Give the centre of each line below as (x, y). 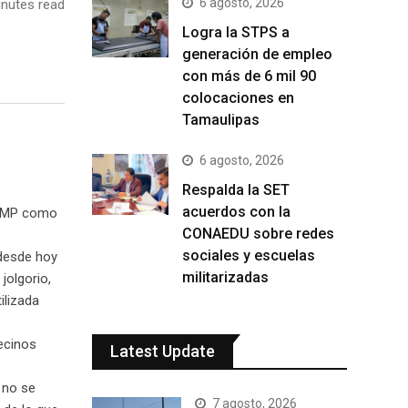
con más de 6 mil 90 (249, 76)
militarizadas (225, 277)
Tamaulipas (221, 120)
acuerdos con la (236, 212)
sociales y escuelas (249, 255)
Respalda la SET (236, 190)
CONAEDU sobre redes (258, 234)
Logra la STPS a (236, 32)
